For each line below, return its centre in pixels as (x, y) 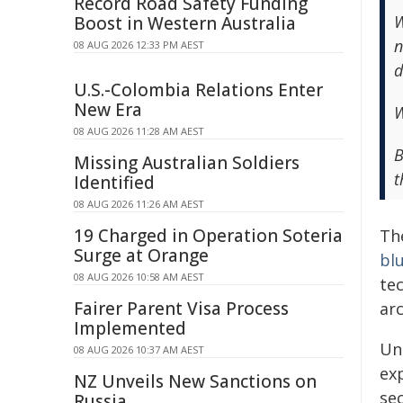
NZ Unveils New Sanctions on (195, 381)
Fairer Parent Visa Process (181, 309)
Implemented (130, 328)
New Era (108, 110)
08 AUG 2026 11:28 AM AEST (139, 131)
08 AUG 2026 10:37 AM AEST (139, 349)
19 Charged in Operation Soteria (208, 236)
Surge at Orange (141, 255)
